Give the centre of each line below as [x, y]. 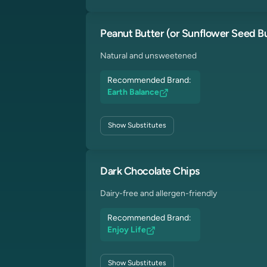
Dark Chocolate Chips [150, 172]
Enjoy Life [127, 230]
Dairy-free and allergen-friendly [159, 194]
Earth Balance [133, 93]
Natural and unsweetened [148, 56]
